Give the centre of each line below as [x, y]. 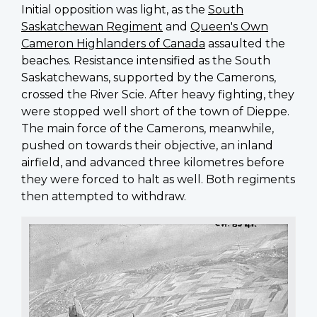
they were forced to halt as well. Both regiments [158, 180]
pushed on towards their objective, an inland [147, 146]
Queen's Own [229, 27]
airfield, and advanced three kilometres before [153, 163]
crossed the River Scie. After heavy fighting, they [158, 95]
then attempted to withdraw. [104, 197]
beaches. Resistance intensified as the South [146, 61]
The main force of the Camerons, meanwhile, [148, 129]
